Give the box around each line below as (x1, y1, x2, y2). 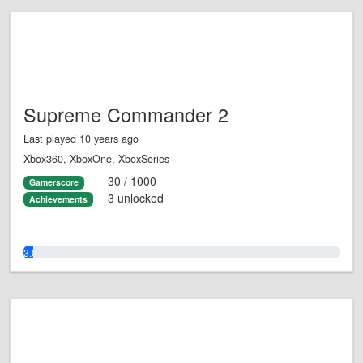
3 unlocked (107, 189, 164, 206)
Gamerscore (28, 176, 79, 189)
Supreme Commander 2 (23, 100, 228, 129)
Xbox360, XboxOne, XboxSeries (23, 152, 169, 167)
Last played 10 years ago (23, 131, 139, 147)
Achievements (28, 192, 88, 205)
